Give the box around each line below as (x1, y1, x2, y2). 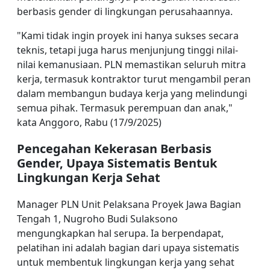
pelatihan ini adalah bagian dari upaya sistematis (17, 241, 239, 254)
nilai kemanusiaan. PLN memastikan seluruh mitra (17, 58, 246, 71)
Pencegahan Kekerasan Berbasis (17, 140, 212, 157)
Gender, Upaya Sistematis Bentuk (17, 155, 217, 171)
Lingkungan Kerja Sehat (17, 169, 160, 186)
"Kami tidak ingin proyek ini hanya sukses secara (17, 29, 239, 42)
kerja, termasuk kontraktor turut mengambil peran (17, 72, 251, 86)
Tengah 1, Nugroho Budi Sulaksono (17, 212, 178, 225)
